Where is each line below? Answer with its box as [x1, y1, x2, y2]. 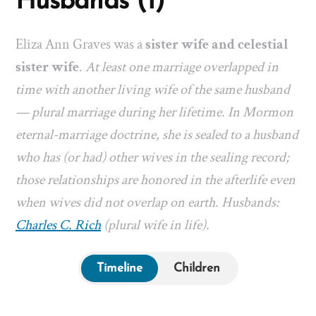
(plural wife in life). [101, 216, 209, 235]
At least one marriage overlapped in [85, 58, 279, 77]
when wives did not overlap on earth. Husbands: [16, 193, 279, 212]
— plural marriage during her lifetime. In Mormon [16, 103, 293, 122]
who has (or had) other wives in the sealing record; [16, 148, 289, 167]
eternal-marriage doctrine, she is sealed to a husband [16, 126, 298, 145]
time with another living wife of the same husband [16, 80, 290, 99]
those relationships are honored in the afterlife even [16, 171, 296, 190]
